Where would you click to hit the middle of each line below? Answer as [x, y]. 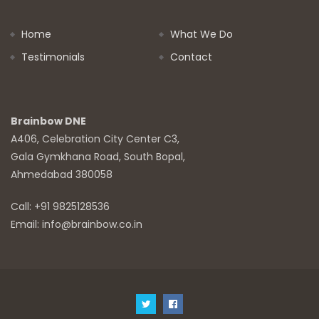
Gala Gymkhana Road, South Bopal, [98, 156]
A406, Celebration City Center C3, [95, 138]
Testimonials [53, 57]
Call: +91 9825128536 [60, 206]
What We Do [202, 34]
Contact [191, 57]
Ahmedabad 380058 [62, 174]
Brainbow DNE [48, 121]
